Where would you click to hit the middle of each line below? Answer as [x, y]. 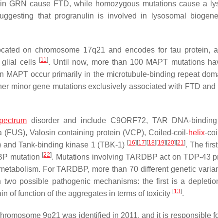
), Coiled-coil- [165, 133]
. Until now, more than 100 [97, 62]
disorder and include [68, 120]
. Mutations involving [89, 157]
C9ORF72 [128, 120]
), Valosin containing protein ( [74, 133]
